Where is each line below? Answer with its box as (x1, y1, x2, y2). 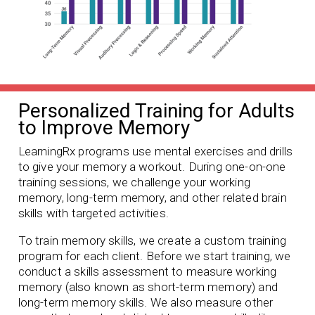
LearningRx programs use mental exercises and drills (18, 144, 293, 159)
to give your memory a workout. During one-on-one (18, 160, 286, 174)
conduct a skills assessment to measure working (18, 264, 277, 279)
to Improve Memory (18, 116, 190, 140)
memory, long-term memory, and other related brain (18, 191, 287, 205)
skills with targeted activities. (18, 206, 169, 221)
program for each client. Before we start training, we (18, 249, 291, 264)
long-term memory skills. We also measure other (18, 295, 274, 310)
